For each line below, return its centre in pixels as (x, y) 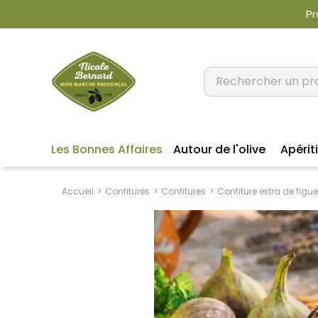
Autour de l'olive (219, 150)
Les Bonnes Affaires (107, 150)
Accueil (78, 192)
